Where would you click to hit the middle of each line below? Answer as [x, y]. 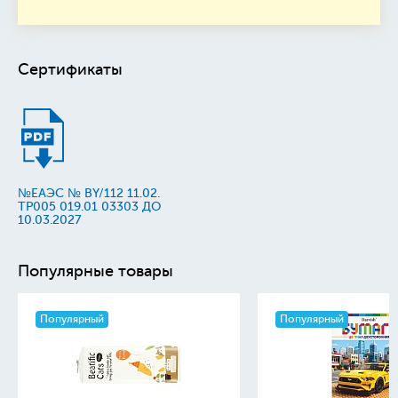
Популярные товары [96, 271]
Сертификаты [70, 69]
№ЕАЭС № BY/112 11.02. [89, 193]
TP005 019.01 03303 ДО [90, 207]
